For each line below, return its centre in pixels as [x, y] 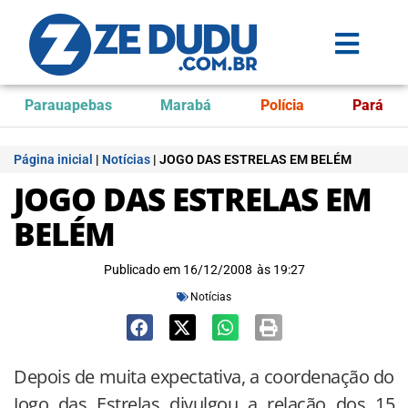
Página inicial [53, 159]
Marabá [186, 105]
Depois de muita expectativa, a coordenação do [204, 377]
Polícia [282, 105]
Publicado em [142, 270]
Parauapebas [68, 105]
